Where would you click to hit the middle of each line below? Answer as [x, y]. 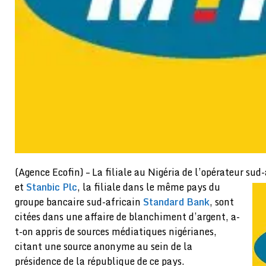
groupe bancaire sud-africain [79, 202]
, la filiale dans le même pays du [149, 187]
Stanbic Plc [52, 187]
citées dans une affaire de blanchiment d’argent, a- [127, 217]
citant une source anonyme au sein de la [104, 247]
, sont [222, 202]
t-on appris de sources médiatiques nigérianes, [116, 232]
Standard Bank [176, 202]
